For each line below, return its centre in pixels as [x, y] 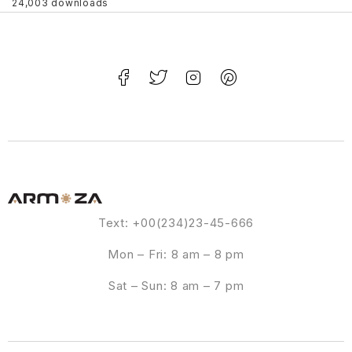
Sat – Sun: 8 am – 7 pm [176, 285]
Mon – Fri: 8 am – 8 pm [176, 254]
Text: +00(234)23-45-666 [176, 222]
